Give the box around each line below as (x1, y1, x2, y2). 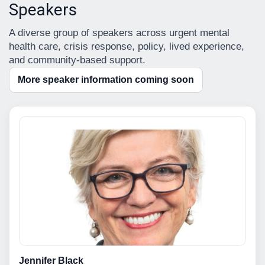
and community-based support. (9, 54, 146, 66)
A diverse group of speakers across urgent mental (9, 27, 230, 38)
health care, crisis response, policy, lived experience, (9, 40, 244, 52)
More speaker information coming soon (18, 74, 194, 85)
